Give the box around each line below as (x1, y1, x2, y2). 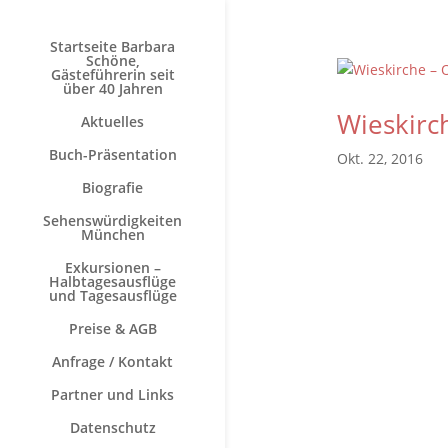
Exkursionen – (64, 258, 161, 277)
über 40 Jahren (62, 79, 163, 98)
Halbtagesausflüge (49, 272, 176, 291)
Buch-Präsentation (48, 145, 177, 164)
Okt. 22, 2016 (336, 149, 423, 168)
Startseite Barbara (50, 37, 175, 56)
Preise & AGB (68, 319, 157, 338)
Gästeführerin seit (50, 65, 175, 84)
